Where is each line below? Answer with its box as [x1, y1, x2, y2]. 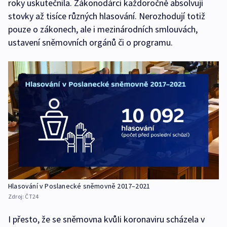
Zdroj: [8, 193, 25, 201]
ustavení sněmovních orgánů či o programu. [8, 36, 173, 48]
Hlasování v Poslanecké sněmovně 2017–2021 [8, 181, 150, 191]
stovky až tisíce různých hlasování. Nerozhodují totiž [8, 10, 205, 22]
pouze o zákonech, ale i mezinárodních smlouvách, [8, 23, 198, 35]
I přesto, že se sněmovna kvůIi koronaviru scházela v [8, 213, 205, 225]
